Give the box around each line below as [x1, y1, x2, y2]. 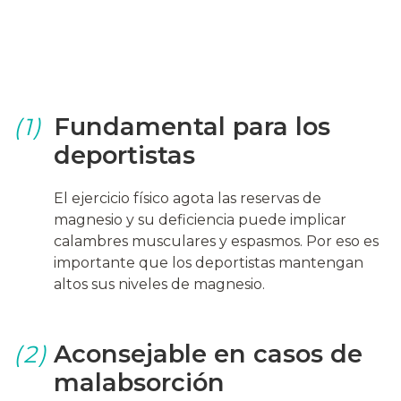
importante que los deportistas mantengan [54, 253, 363, 271]
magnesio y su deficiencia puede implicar [54, 210, 346, 228]
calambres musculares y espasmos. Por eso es [54, 232, 379, 250]
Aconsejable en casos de [54, 338, 363, 369]
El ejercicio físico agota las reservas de [54, 189, 321, 207]
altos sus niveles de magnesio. [54, 275, 265, 293]
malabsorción [54, 367, 225, 397]
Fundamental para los [54, 111, 330, 141]
